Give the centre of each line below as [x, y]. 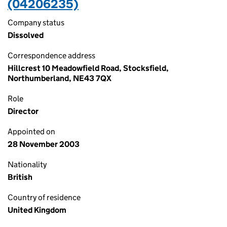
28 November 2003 [44, 144]
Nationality [27, 164]
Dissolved [26, 35]
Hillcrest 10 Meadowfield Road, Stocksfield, [88, 68]
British [20, 177]
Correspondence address [51, 55]
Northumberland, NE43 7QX [60, 78]
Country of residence [44, 197]
